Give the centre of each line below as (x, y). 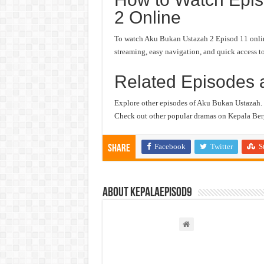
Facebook (170, 146)
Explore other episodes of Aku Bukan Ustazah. (188, 103)
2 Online (147, 17)
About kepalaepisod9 (147, 193)
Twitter (221, 146)
